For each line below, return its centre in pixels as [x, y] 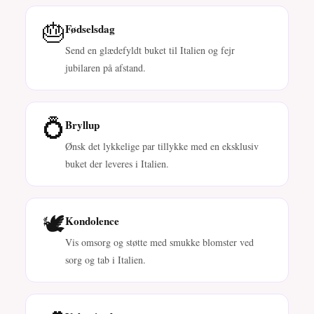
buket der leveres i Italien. [117, 163]
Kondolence [92, 220]
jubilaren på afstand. [105, 67]
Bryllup [82, 124]
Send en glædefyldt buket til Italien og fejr [150, 50]
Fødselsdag [90, 29]
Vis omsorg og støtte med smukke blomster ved [159, 242]
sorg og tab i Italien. [105, 259]
